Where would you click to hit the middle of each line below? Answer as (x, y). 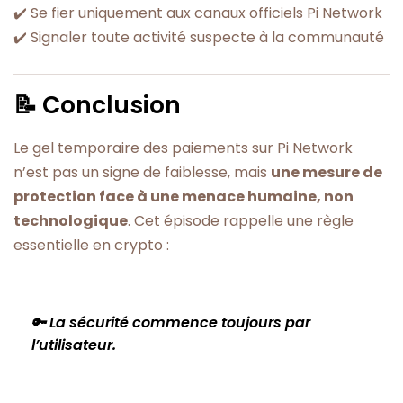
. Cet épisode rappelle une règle (241, 220)
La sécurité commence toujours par (180, 322)
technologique (71, 220)
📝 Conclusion (97, 104)
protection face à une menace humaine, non (184, 196)
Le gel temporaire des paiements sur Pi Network (183, 148)
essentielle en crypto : (91, 245)
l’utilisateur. (74, 345)
